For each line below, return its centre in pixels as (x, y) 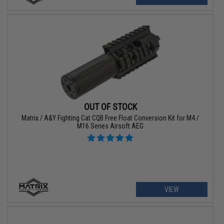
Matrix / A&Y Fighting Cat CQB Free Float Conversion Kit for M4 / (110, 118)
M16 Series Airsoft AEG (110, 126)
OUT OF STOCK (110, 107)
